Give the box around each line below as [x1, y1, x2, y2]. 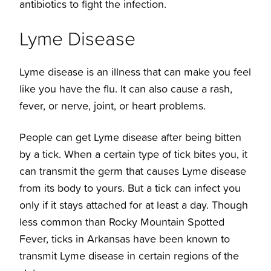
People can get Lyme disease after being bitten [19, 129, 241, 145]
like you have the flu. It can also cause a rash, [19, 81, 232, 97]
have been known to [130, 231, 230, 247]
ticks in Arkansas [48, 231, 130, 247]
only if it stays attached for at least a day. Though [19, 197, 248, 213]
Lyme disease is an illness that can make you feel [19, 64, 251, 80]
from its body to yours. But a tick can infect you [19, 180, 241, 196]
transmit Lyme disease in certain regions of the [19, 248, 239, 264]
